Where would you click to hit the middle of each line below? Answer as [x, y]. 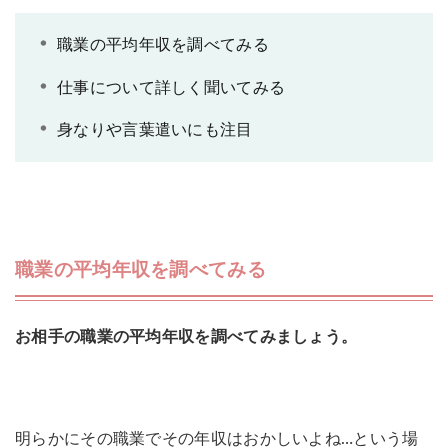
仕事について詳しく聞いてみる [171, 87]
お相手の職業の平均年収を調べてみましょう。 [186, 337]
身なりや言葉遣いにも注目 [155, 130]
